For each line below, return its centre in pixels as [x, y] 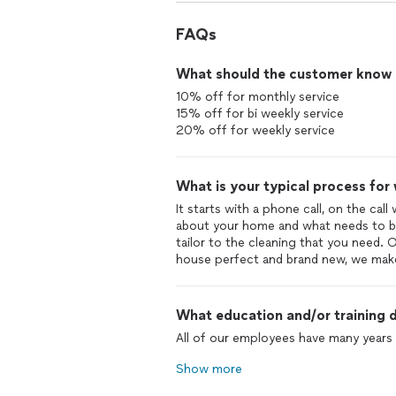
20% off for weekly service [255, 130]
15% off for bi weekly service [260, 114]
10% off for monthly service [258, 97]
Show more [209, 369]
